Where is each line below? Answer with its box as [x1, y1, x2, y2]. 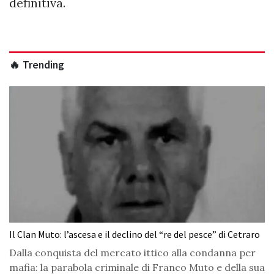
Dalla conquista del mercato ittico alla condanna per [9, 246, 256, 259]
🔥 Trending [9, 58, 64, 72]
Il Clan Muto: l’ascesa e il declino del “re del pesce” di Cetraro [9, 228, 260, 240]
